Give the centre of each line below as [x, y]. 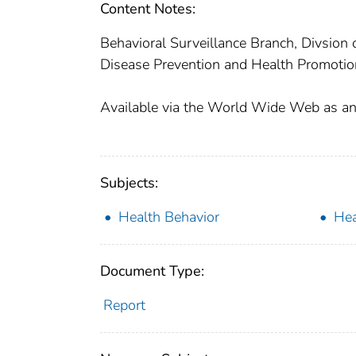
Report [124, 306]
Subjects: [129, 183]
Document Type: [152, 271]
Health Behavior [169, 217]
